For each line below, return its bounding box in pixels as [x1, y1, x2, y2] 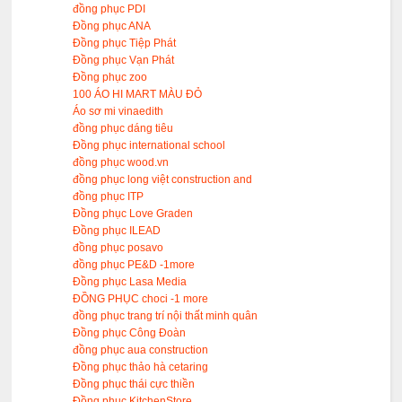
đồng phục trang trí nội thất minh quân [73, 310, 258, 323]
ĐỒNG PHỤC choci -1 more [73, 293, 209, 306]
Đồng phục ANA [73, 20, 152, 33]
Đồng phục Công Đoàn [73, 327, 187, 340]
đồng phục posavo [73, 241, 164, 255]
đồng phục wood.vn [73, 156, 170, 170]
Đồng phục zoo [73, 71, 148, 84]
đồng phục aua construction [73, 344, 209, 357]
